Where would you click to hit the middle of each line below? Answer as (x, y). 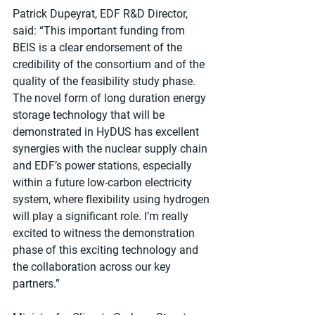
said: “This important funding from (100, 31)
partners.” (36, 284)
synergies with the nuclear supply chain (111, 149)
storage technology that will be (90, 115)
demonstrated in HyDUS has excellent (107, 132)
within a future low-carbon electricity (104, 183)
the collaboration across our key (93, 267)
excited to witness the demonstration (105, 233)
